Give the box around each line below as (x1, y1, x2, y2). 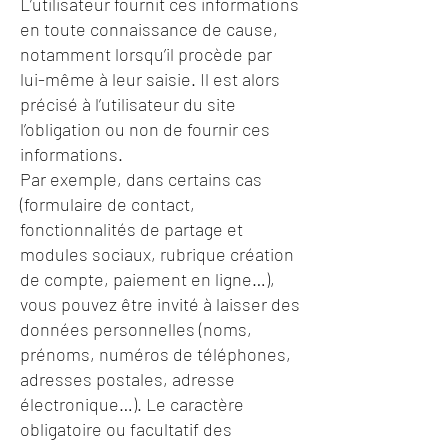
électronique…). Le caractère (20, 393, 244, 415)
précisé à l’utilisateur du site (20, 93, 236, 115)
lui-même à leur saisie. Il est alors (20, 68, 280, 90)
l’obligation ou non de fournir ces (20, 118, 270, 140)
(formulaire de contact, (20, 193, 195, 215)
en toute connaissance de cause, (20, 18, 278, 40)
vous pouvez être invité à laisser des (20, 293, 300, 315)
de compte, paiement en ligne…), (20, 268, 275, 290)
